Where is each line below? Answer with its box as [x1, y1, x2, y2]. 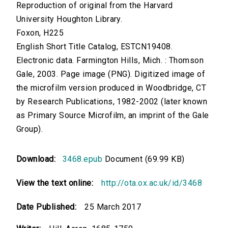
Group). [16, 124, 43, 134]
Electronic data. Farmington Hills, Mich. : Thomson [16, 55, 204, 66]
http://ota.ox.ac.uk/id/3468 [101, 178, 203, 188]
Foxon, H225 [16, 28, 64, 38]
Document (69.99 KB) [102, 154, 185, 164]
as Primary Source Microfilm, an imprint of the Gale [16, 110, 209, 121]
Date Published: [16, 202, 77, 212]
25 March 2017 [84, 202, 141, 212]
